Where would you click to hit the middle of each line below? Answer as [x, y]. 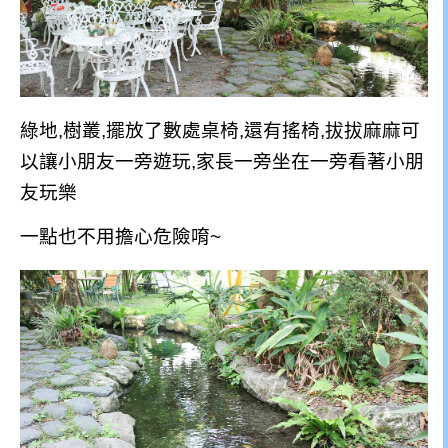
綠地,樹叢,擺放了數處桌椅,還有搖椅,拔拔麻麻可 [220, 130]
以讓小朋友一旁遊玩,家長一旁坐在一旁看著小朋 [222, 161]
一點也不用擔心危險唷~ [120, 236]
